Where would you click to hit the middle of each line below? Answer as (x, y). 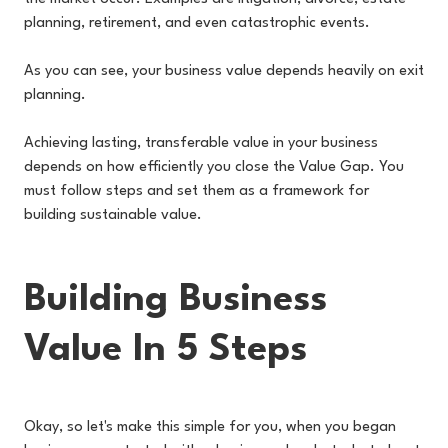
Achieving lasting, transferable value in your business (201, 143)
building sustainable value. (113, 215)
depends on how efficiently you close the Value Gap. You (214, 167)
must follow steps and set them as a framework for (196, 191)
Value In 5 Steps (165, 350)
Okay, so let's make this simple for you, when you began (210, 427)
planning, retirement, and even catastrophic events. (197, 23)
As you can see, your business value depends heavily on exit (224, 71)
